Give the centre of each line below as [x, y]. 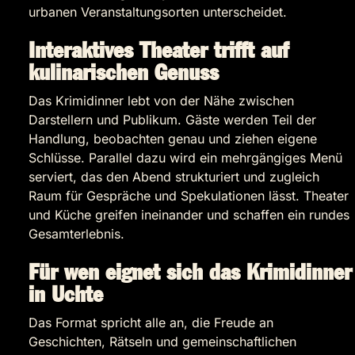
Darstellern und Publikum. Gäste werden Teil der [172, 120]
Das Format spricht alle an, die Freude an [151, 323]
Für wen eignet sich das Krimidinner [190, 273]
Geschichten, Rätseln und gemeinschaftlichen [162, 342]
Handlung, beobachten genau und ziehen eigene [173, 139]
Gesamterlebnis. [76, 234]
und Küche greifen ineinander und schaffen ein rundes [189, 215]
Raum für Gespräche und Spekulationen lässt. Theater [189, 196]
